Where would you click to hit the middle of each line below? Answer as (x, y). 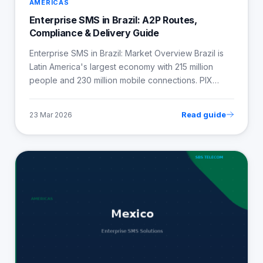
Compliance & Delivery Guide (94, 33)
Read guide (203, 115)
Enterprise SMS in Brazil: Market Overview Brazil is (126, 53)
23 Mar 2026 (50, 114)
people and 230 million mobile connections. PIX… (124, 80)
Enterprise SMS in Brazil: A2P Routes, (113, 20)
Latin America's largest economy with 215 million (121, 67)
